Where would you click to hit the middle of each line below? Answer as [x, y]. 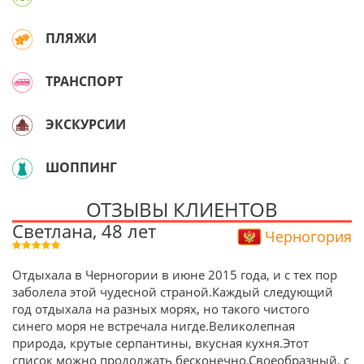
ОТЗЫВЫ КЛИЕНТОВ [182, 210]
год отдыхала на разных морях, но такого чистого [161, 309]
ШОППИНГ [81, 167]
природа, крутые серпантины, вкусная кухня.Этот [160, 343]
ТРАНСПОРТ [84, 81]
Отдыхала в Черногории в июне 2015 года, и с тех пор [175, 275]
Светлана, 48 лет [84, 231]
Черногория [308, 236]
